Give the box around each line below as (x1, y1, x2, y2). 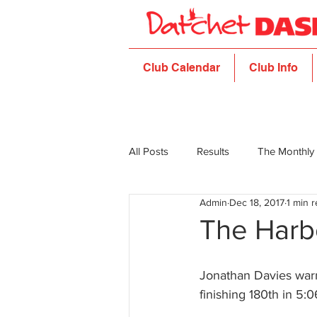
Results (197, 145, 229, 158)
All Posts (129, 145, 168, 158)
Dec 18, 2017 (229, 197, 284, 209)
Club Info (249, 61, 298, 74)
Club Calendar (143, 61, 220, 74)
